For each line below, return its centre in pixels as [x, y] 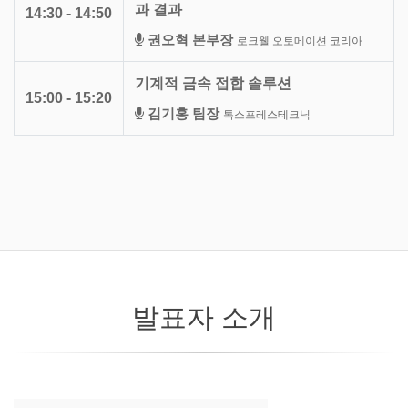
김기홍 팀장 [184, 113]
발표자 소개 [204, 317]
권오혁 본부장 [190, 39]
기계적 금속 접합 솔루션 [213, 83]
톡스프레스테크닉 [267, 114]
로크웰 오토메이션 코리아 [300, 41]
